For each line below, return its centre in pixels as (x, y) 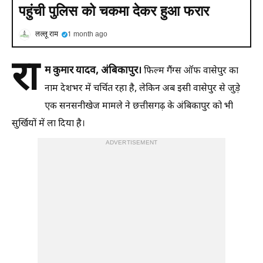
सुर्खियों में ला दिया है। (48, 124)
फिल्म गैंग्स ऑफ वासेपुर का (190, 71)
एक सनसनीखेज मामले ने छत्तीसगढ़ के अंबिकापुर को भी (139, 107)
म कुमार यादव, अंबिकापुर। (93, 71)
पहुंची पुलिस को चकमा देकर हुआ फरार (114, 11)
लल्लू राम (47, 35)
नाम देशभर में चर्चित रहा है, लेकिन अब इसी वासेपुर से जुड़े (142, 89)
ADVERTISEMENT (131, 143)
